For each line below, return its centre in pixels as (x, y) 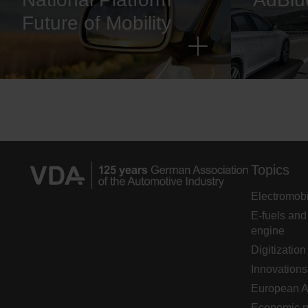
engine (267, 231)
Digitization (278, 250)
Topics (270, 170)
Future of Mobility (97, 23)
